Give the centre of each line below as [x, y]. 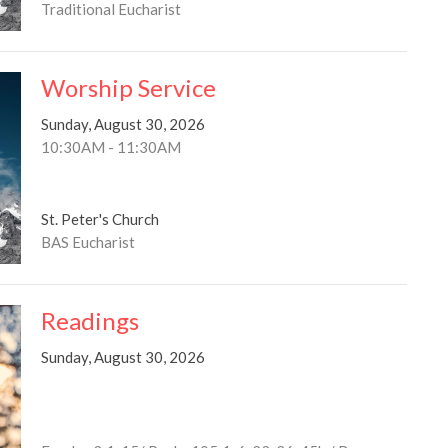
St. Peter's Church [99, 218]
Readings [89, 320]
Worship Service [128, 88]
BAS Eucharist [87, 241]
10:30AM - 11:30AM [110, 147]
